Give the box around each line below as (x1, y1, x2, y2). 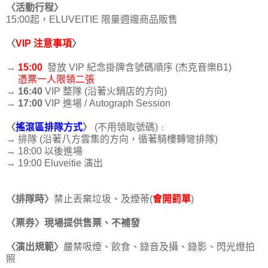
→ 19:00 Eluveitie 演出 (6, 157, 103, 168)
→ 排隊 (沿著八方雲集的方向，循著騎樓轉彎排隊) (6, 133, 218, 144)
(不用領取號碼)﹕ (95, 121, 167, 132)
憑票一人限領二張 (18, 74, 95, 84)
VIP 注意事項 (16, 38, 72, 48)
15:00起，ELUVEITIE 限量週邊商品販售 (6, 14, 178, 25)
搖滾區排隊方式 (16, 121, 83, 132)
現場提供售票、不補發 (44, 217, 140, 228)
